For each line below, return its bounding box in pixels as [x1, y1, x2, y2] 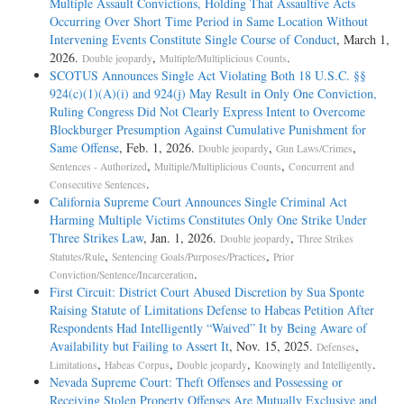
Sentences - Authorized [50, 159, 147, 173]
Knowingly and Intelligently [254, 357, 372, 372]
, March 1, [336, 30, 390, 48]
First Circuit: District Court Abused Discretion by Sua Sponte [50, 282, 364, 300]
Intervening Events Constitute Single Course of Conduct [50, 30, 336, 48]
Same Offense [50, 138, 119, 156]
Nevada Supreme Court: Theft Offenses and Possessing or [50, 372, 343, 390]
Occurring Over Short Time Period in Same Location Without [50, 12, 368, 30]
